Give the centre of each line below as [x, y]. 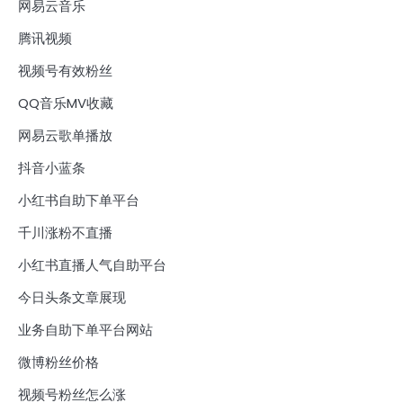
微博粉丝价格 [58, 363]
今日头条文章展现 [72, 298]
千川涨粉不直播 [65, 233]
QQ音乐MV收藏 [66, 103]
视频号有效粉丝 [65, 71]
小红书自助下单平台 [79, 201]
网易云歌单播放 [65, 136]
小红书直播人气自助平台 [92, 265]
